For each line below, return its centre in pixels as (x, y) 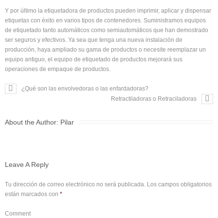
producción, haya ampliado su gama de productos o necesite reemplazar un (105, 50)
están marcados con (32, 194)
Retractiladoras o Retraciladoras (154, 99)
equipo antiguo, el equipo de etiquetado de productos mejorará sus (94, 59)
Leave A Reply (27, 164)
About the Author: (33, 122)
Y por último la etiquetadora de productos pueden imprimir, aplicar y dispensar (108, 11)
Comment (18, 214)
